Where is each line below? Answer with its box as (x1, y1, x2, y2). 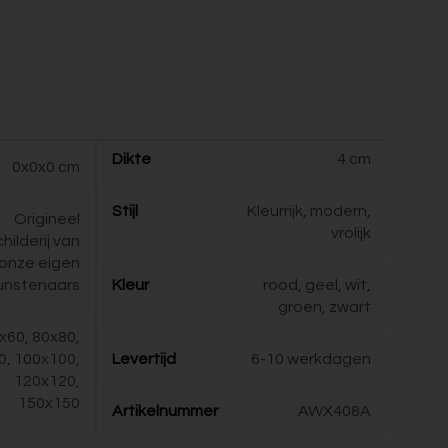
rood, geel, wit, (263, 277, 371, 293)
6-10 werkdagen (251, 351, 371, 367)
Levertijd (112, 351, 176, 367)
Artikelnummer (112, 403, 218, 419)
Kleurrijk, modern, (247, 203, 371, 219)
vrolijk (331, 225, 371, 241)
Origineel (14, 211, 80, 227)
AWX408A (298, 403, 371, 419)
